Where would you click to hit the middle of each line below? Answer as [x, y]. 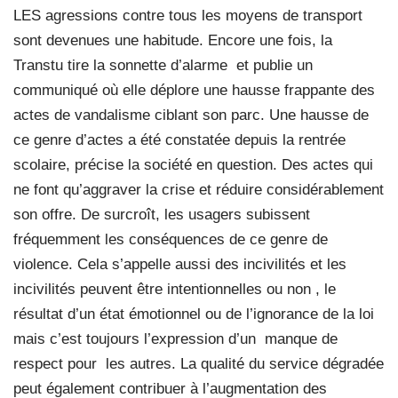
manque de [301, 338]
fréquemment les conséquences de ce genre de [171, 239]
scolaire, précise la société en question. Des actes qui [193, 164]
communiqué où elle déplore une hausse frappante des [194, 90]
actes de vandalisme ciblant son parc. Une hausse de [191, 115]
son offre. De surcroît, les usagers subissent [162, 214]
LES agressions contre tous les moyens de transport [188, 15]
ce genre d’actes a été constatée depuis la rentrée [179, 139]
